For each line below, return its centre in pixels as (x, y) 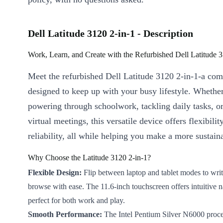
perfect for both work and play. (76, 201)
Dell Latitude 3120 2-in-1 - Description (111, 34)
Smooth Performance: (65, 215)
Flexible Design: (55, 173)
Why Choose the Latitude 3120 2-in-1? (89, 158)
